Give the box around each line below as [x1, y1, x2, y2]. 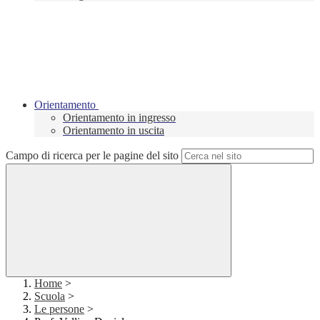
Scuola [34, 290, 65, 303]
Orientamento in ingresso [63, 111, 176, 124]
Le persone [34, 303, 84, 316]
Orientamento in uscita [63, 124, 164, 137]
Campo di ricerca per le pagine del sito [6, 149, 179, 162]
